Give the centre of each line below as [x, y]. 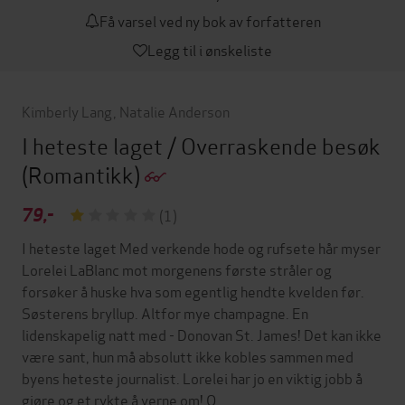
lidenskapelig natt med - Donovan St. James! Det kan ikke [202, 334]
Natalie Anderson [174, 110]
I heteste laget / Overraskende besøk [201, 145]
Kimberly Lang [67, 110]
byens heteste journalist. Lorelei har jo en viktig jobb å [192, 377]
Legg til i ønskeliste [210, 49]
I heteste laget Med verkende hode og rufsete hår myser [201, 247]
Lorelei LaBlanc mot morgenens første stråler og [177, 268]
